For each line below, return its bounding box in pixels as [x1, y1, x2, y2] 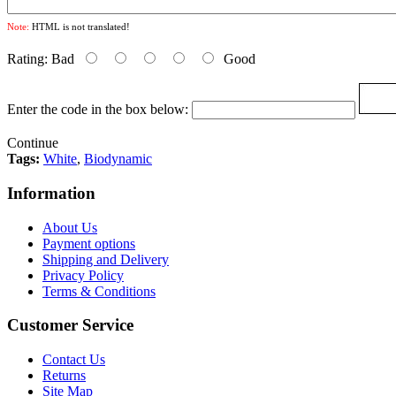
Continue [7, 135, 58, 151]
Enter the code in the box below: [7, 102, 188, 118]
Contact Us [42, 352, 105, 368]
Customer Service [7, 316, 133, 335]
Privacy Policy [42, 267, 124, 283]
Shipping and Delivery [42, 251, 169, 267]
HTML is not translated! [29, 21, 130, 33]
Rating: [7, 51, 48, 67]
